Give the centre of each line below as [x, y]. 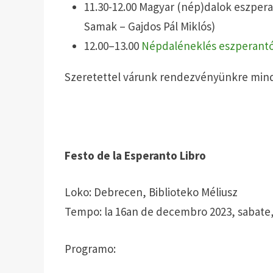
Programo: [90, 248]
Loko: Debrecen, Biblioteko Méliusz [151, 192]
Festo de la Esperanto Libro [136, 155]
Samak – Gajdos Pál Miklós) [150, 27]
